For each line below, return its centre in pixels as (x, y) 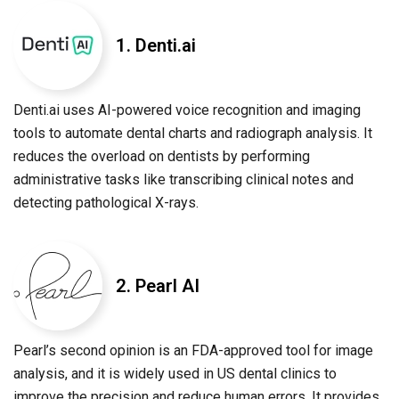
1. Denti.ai (156, 46)
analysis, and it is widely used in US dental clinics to (175, 374)
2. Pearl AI (158, 286)
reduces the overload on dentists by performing (162, 157)
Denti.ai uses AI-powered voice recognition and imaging (187, 110)
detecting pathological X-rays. (106, 203)
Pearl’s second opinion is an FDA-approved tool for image (193, 351)
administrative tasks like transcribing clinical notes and (183, 180)
